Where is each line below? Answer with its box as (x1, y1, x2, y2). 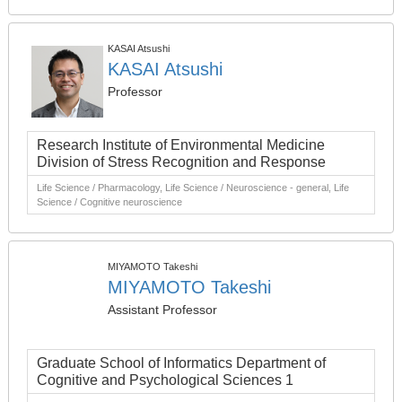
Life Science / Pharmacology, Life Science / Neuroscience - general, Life (37, 182, 349, 193)
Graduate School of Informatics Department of (37, 355, 326, 371)
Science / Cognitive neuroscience (37, 197, 182, 207)
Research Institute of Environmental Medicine (37, 137, 325, 153)
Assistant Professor (108, 302, 217, 317)
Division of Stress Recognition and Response (37, 154, 326, 170)
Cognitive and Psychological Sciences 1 (37, 372, 293, 388)
